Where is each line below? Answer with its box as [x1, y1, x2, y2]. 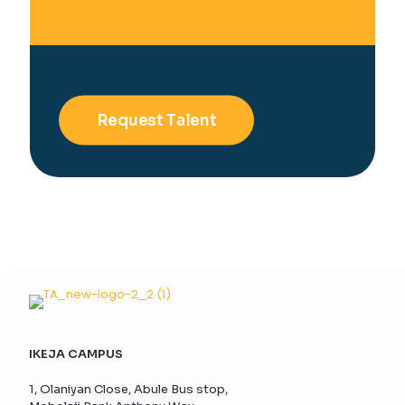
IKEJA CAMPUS [29, 346, 123, 362]
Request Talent [97, 110, 217, 130]
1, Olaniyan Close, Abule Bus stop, [29, 381, 228, 397]
